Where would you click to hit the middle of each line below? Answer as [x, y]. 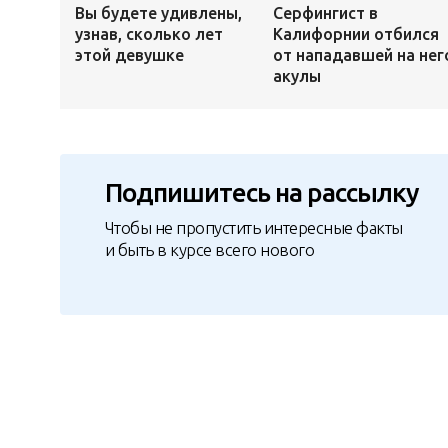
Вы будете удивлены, [158, 13]
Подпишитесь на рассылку [261, 193]
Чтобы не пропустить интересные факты [253, 227]
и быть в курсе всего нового [209, 249]
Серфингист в [325, 13]
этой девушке [129, 55]
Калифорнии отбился [355, 34]
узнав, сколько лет [148, 34]
